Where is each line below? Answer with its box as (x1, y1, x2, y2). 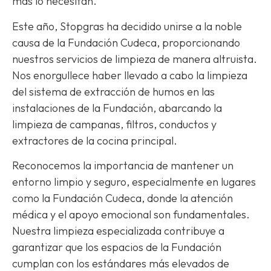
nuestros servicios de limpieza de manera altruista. (12, 51, 257, 66)
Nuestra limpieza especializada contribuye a (12, 224, 224, 238)
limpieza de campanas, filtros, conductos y (12, 117, 217, 131)
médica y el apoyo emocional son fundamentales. (12, 207, 250, 222)
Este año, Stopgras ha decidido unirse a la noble (12, 19, 242, 33)
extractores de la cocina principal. (12, 133, 177, 148)
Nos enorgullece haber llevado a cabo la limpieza (12, 68, 247, 82)
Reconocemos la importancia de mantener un (12, 158, 233, 173)
